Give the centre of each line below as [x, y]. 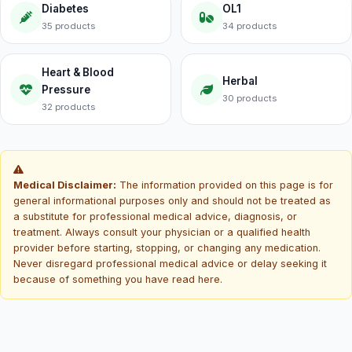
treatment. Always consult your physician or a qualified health [162, 232]
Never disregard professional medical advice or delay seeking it [170, 264]
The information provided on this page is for [225, 185]
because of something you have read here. [118, 279]
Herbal [240, 81]
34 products [249, 26]
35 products [68, 26]
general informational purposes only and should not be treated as [172, 201]
